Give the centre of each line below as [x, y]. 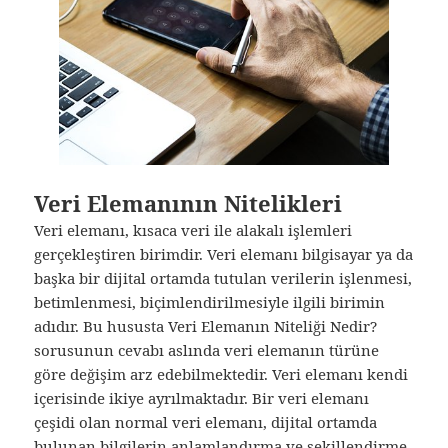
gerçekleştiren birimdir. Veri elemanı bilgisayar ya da [224, 254]
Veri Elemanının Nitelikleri [188, 203]
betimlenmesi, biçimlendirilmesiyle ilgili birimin [210, 302]
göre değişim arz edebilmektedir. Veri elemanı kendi [221, 374]
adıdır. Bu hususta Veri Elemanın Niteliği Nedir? [206, 326]
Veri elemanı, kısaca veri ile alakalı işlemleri [193, 230]
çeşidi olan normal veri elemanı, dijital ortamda [206, 422]
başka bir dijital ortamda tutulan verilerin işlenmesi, [223, 278]
